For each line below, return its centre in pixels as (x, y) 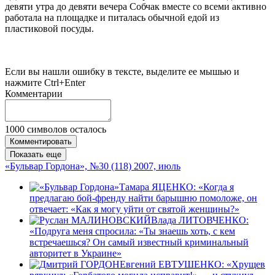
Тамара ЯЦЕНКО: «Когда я (176, 187)
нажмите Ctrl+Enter (45, 82)
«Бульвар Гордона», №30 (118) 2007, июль (93, 166)
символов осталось (65, 129)
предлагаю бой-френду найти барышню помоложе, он (143, 198)
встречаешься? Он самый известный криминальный (139, 242)
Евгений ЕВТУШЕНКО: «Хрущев (192, 264)
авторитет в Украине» (76, 253)
